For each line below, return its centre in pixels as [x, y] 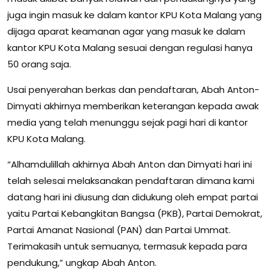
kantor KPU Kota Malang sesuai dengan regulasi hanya [130, 48]
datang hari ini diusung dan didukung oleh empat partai [133, 197]
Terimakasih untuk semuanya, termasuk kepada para [127, 246]
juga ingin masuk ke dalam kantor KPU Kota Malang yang [134, 15]
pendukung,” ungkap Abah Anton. [82, 263]
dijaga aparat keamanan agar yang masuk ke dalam [126, 32]
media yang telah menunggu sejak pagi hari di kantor [127, 123]
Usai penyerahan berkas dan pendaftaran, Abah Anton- [133, 90]
